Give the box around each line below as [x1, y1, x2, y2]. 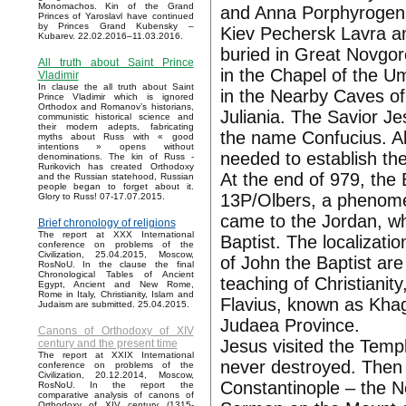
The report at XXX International [37, 229, 194, 240]
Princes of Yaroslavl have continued [37, 11, 194, 22]
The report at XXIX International [37, 350, 194, 361]
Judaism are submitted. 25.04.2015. [37, 299, 189, 310]
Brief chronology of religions [37, 217, 176, 230]
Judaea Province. [219, 315, 360, 335]
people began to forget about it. [37, 181, 194, 192]
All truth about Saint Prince [37, 56, 194, 70]
